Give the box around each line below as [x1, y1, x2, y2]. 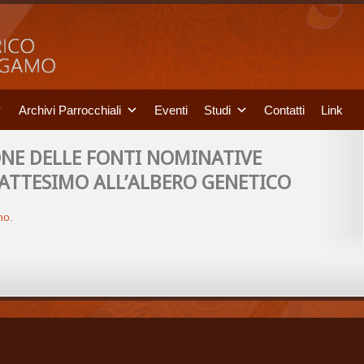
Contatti [264, 102, 305, 116]
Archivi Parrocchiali [19, 102, 121, 116]
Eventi [154, 102, 188, 116]
